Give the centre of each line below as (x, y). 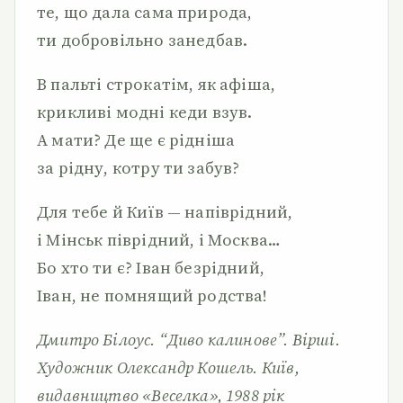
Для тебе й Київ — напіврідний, (165, 212)
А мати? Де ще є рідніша (136, 140)
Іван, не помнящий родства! (152, 296)
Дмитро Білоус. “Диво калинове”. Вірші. (188, 340)
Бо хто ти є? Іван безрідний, (151, 268)
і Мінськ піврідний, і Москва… (159, 240)
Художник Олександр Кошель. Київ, (168, 367)
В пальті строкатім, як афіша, (157, 84)
